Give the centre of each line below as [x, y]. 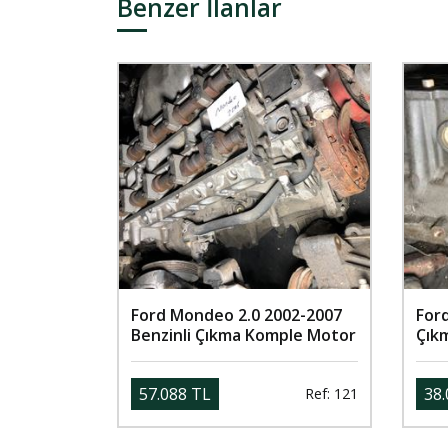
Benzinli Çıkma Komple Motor [243, 334]
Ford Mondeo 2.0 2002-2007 [236, 314]
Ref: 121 [331, 394]
